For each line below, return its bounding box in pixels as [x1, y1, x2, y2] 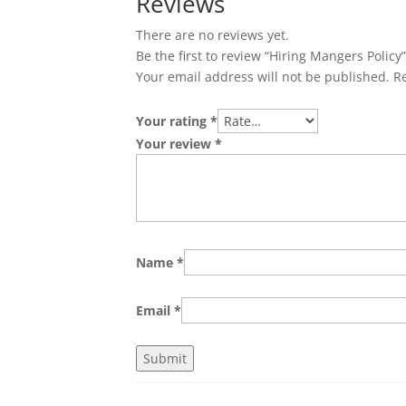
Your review [136, 134, 216, 152]
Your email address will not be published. [136, 67, 391, 85]
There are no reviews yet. [136, 25, 290, 43]
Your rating [136, 111, 211, 130]
